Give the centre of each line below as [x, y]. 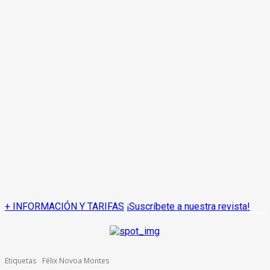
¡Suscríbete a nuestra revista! [188, 206]
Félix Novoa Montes [76, 261]
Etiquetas [20, 261]
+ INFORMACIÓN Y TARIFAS [64, 206]
